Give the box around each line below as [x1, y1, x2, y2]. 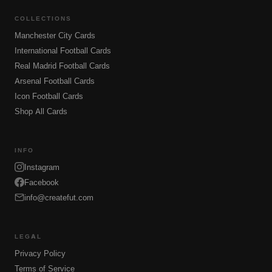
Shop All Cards [15, 106, 67, 116]
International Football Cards [15, 45, 111, 55]
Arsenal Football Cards [15, 75, 95, 86]
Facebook [24, 177, 59, 188]
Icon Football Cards [15, 90, 83, 101]
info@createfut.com [24, 192, 93, 203]
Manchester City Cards [15, 30, 95, 40]
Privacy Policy [15, 248, 66, 259]
